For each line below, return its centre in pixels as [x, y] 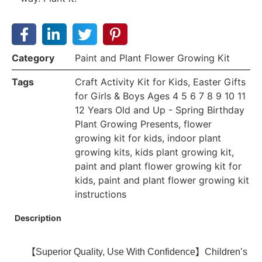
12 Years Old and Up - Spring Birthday [160, 110]
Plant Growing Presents [127, 124]
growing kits [102, 152]
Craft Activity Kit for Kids [131, 82]
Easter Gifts [219, 82]
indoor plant [194, 138]
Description [38, 218]
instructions [101, 194]
